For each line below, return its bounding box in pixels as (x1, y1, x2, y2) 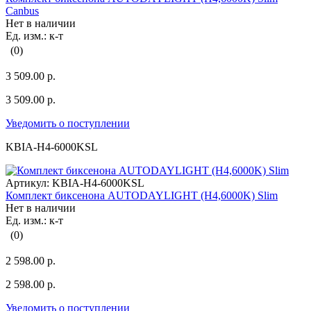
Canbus (6, 5, 39, 17)
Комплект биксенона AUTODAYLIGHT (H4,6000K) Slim (6, 190, 278, 202)
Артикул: (6, 177, 49, 190)
